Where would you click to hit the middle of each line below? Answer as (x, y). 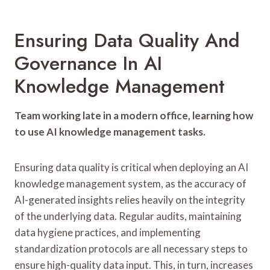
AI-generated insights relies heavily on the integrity (130, 199)
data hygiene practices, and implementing (108, 232)
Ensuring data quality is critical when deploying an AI (131, 167)
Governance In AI (88, 63)
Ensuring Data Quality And (127, 40)
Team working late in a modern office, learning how (134, 115)
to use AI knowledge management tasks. (110, 131)
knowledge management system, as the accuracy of (130, 183)
